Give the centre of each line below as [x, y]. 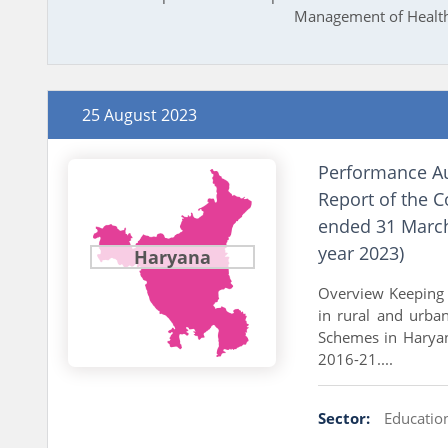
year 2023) [360, 252]
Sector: [343, 417]
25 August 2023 [139, 114]
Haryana [172, 256]
